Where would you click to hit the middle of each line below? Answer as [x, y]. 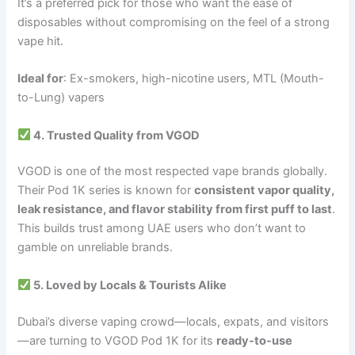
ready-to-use [255, 340]
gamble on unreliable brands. [95, 248]
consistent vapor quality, [265, 191]
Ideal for [41, 79]
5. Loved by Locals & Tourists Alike [129, 285]
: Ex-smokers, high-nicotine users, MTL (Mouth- [194, 79]
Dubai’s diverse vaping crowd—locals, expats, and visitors [174, 321]
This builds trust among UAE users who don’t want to [162, 229]
